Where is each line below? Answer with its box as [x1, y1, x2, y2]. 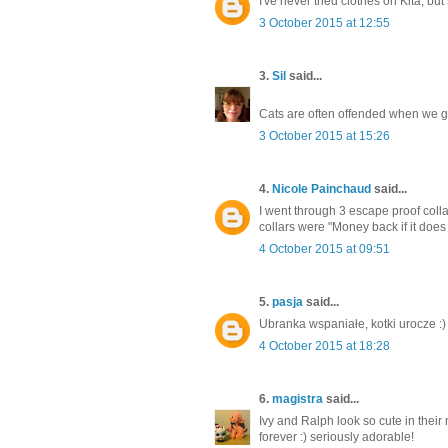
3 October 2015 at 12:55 [259, 15, 390, 30]
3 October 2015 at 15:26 [259, 128, 390, 143]
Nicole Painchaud [272, 181, 371, 196]
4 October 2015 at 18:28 [259, 338, 390, 353]
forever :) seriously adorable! [259, 429, 414, 444]
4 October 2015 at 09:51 [259, 241, 390, 256]
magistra [272, 391, 323, 406]
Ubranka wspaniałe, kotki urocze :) [259, 316, 446, 331]
